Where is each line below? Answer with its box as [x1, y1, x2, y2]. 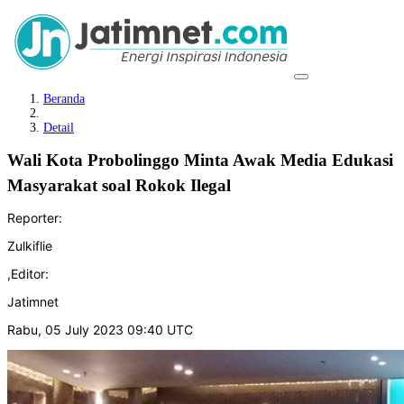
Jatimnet [7, 293, 59, 309]
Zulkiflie [7, 237, 52, 253]
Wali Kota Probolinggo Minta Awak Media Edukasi [7, 151, 393, 170]
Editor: [11, 265, 49, 281]
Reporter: [7, 209, 62, 225]
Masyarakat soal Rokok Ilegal [7, 176, 240, 195]
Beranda [43, 92, 85, 106]
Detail [43, 121, 74, 134]
